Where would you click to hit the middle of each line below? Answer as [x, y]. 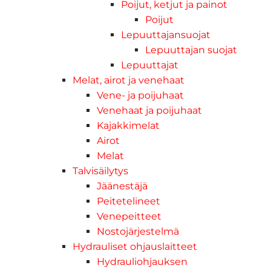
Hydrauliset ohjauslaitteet [135, 246]
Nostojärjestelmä [138, 231]
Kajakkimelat [128, 125]
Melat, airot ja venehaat [129, 80]
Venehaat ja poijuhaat [149, 110]
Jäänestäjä [122, 186]
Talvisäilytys [100, 171]
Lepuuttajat [150, 65]
